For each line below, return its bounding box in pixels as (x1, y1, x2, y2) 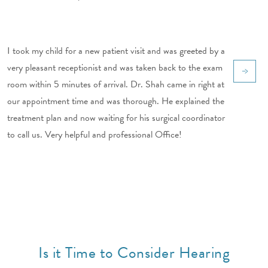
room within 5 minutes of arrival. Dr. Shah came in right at (7, 77, 224, 92)
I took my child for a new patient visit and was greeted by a (7, 43, 225, 58)
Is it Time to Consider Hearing (38, 240, 230, 264)
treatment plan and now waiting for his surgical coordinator (7, 110, 225, 125)
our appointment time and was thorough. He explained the (7, 93, 224, 108)
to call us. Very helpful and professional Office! (7, 127, 182, 142)
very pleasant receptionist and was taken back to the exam (7, 60, 223, 75)
